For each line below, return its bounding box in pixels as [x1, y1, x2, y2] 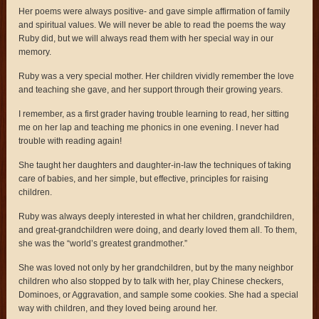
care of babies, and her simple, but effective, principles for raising [19, 173, 269, 184]
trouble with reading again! [19, 135, 122, 146]
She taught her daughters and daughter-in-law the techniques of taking [19, 159, 292, 170]
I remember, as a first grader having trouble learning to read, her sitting [19, 108, 290, 119]
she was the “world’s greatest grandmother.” [19, 238, 188, 249]
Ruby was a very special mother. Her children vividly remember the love [19, 70, 295, 81]
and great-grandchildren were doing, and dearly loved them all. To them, [19, 224, 298, 235]
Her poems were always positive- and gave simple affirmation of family [19, 6, 291, 16]
